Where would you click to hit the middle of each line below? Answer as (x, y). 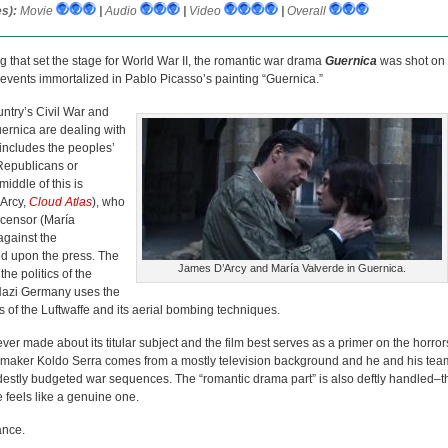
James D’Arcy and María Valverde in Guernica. (292, 268)
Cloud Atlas (60, 202)
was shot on (411, 61)
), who (108, 202)
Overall (306, 11)
